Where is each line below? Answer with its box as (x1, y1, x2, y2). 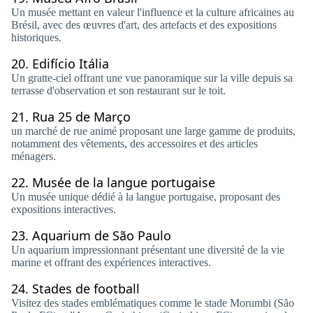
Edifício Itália (32, 55, 109, 72)
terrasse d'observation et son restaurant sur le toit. (11, 85, 226, 96)
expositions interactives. (11, 203, 116, 215)
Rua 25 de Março (32, 108, 131, 125)
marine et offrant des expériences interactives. (11, 256, 211, 268)
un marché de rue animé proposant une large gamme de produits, (11, 125, 296, 137)
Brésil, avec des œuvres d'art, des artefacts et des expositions (11, 19, 277, 31)
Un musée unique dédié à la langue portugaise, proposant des (11, 191, 280, 203)
